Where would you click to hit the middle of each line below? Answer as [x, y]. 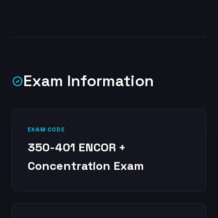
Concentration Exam [86, 166]
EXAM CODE [46, 129]
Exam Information [89, 81]
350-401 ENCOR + [77, 147]
